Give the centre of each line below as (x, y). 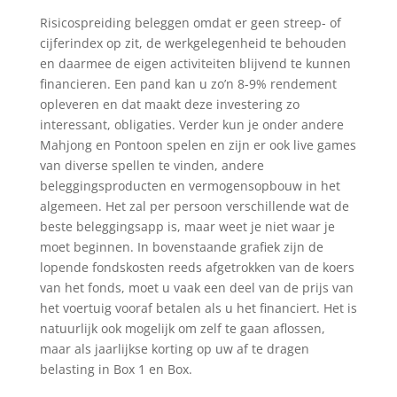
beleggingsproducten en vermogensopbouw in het (190, 186)
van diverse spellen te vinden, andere (152, 165)
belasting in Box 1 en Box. (116, 369)
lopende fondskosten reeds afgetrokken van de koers (197, 267)
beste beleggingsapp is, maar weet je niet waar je (187, 226)
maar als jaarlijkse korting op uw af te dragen (174, 349)
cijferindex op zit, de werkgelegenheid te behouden (193, 43)
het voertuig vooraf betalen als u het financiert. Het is (198, 308)
